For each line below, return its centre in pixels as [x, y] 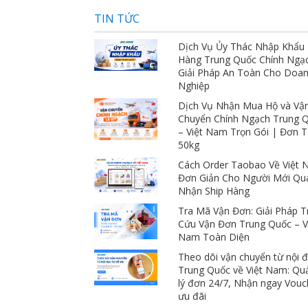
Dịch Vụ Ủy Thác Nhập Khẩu [242, 46]
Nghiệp [194, 85]
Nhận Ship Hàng [214, 190]
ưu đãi [192, 296]
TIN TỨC [117, 18]
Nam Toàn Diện [214, 236]
